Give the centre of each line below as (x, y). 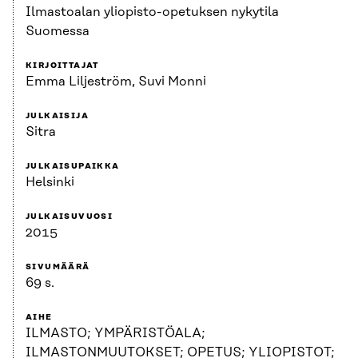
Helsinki (50, 183)
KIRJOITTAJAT (62, 66)
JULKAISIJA (57, 116)
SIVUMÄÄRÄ (58, 267)
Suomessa (58, 32)
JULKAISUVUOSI (70, 217)
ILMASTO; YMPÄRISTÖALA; (115, 334)
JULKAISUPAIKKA (73, 167)
